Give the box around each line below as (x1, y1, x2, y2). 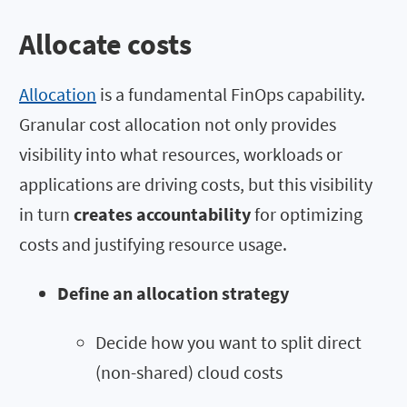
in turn (19, 202, 74, 225)
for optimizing (251, 202, 362, 225)
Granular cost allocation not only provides (19, 112, 336, 135)
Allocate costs (19, 25, 192, 63)
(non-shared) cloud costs (95, 360, 283, 383)
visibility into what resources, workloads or (19, 142, 342, 165)
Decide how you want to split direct (95, 330, 362, 353)
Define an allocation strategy (57, 281, 289, 304)
